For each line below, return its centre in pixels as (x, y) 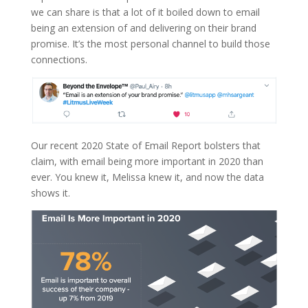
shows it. (50, 192)
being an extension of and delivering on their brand (143, 27)
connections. (59, 59)
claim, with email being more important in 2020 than (147, 161)
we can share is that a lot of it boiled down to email (145, 12)
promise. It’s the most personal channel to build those (150, 43)
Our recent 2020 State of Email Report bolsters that (145, 145)
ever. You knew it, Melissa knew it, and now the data (147, 177)
